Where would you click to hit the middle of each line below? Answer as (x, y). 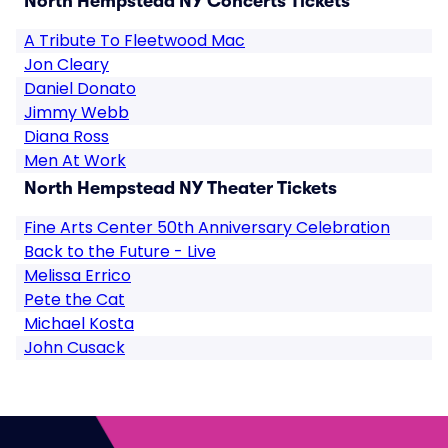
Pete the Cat (74, 299)
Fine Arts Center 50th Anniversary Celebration (207, 227)
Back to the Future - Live (120, 251)
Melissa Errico (77, 275)
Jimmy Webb (76, 112)
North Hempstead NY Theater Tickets (180, 188)
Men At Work (75, 160)
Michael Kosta (79, 323)
